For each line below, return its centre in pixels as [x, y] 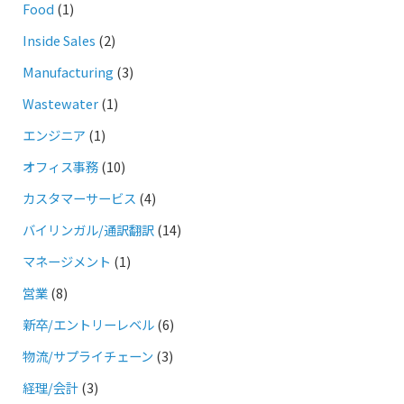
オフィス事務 [60, 166]
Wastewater [60, 103]
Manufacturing [68, 71]
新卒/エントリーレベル [88, 324]
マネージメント [67, 261]
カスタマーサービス [79, 197]
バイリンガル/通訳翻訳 [88, 229]
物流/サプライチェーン [88, 355]
